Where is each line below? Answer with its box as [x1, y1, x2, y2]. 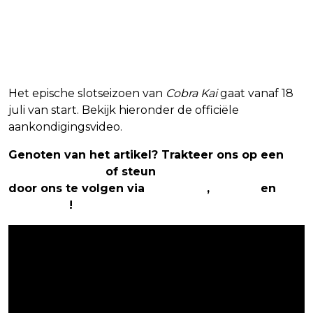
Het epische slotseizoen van [8, 86, 166, 100]
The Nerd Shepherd [159, 164, 279, 178]
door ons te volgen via [8, 181, 148, 195]
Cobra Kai [166, 86, 217, 100]
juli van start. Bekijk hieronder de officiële [8, 103, 239, 117]
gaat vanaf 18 [217, 86, 293, 100]
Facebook [148, 181, 207, 195]
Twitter [213, 181, 257, 195]
